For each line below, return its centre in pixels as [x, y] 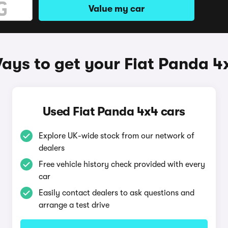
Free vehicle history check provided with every [122, 164]
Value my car [117, 9]
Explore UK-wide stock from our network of [116, 136]
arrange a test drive [74, 205]
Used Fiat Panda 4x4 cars [114, 111]
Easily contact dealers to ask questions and [116, 193]
